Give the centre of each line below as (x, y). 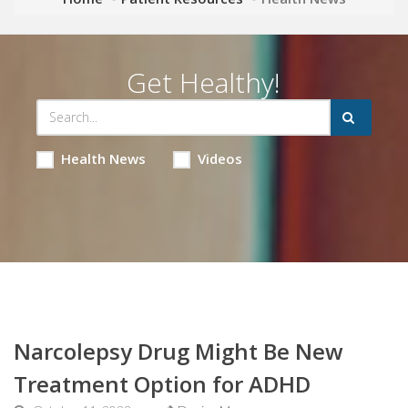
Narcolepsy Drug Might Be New (178, 351)
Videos (219, 158)
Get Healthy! (204, 82)
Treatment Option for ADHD (162, 383)
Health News (103, 158)
